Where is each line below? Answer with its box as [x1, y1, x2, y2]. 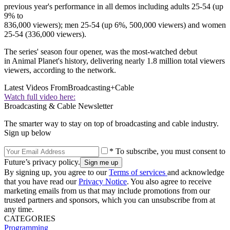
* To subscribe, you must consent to [109, 146, 225, 156]
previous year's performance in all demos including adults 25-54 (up [4, 2, 223, 11]
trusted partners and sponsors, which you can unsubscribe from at [4, 195, 215, 204]
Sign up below [4, 128, 51, 137]
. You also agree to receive [127, 177, 212, 186]
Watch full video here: [4, 92, 75, 101]
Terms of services [109, 167, 167, 177]
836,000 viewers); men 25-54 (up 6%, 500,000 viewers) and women [4, 20, 226, 29]
